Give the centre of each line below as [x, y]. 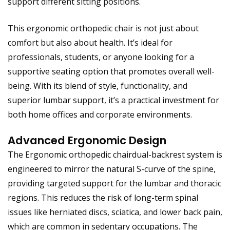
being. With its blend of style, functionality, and [98, 85]
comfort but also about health [66, 42]
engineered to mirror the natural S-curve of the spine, [112, 169]
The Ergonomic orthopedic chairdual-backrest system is [115, 154]
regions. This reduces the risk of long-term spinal [103, 197]
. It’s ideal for [148, 42]
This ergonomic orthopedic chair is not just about [103, 28]
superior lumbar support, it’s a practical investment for [113, 100]
